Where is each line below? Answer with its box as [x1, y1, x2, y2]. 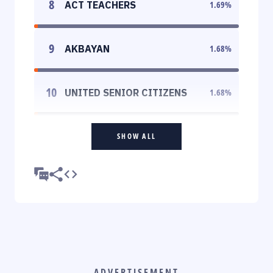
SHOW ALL [117, 130, 156, 141]
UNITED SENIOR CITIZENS [65, 86, 187, 99]
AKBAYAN [65, 42, 110, 55]
